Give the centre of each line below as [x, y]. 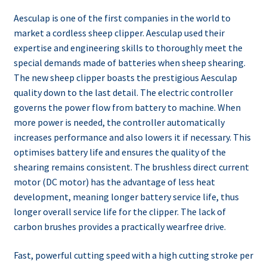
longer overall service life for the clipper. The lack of [119, 211]
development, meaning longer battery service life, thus [126, 196]
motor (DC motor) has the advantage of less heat [114, 181]
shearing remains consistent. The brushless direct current [131, 167]
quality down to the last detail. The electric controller [123, 92]
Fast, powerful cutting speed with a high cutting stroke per [133, 255]
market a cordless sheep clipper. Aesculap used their [119, 32]
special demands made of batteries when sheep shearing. [129, 62]
